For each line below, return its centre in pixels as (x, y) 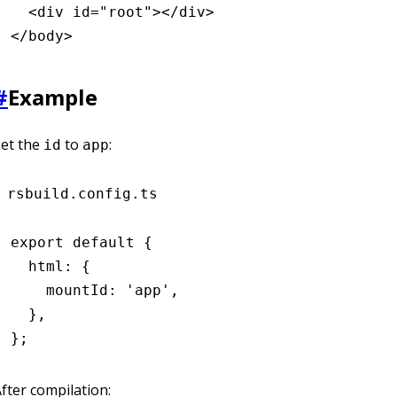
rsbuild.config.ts (82, 193)
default (99, 242)
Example (53, 97)
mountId (59, 290)
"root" (126, 12)
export (37, 242)
